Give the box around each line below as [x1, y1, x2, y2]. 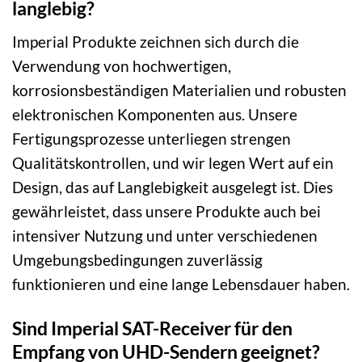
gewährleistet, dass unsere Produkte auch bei [12, 201, 321, 221]
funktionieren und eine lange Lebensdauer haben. [12, 274, 350, 293]
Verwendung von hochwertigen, [12, 56, 231, 75]
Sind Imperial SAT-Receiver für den [12, 316, 293, 339]
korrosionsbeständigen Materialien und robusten [12, 80, 347, 99]
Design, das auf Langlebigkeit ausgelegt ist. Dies [12, 177, 333, 196]
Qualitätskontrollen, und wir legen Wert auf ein [12, 153, 334, 172]
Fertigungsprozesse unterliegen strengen [12, 128, 291, 148]
